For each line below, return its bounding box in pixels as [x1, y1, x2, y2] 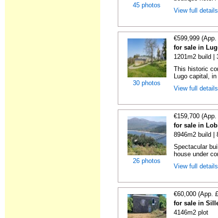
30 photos [133, 79, 161, 87]
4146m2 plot [174, 209, 209, 216]
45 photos [133, 1, 161, 9]
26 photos [133, 157, 161, 164]
